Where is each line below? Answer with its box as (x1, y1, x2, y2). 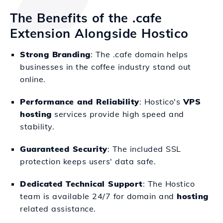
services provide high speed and (51, 109, 184, 119)
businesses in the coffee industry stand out (20, 62, 191, 72)
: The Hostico (142, 179, 195, 189)
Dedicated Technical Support (20, 179, 143, 189)
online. (20, 74, 46, 84)
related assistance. (20, 204, 96, 214)
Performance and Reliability (20, 97, 139, 107)
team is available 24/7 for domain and (20, 191, 177, 201)
